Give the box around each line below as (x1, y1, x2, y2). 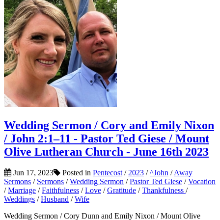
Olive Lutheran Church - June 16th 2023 (4, 145, 209, 159)
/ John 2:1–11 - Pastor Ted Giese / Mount (4, 132, 209, 145)
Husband (41, 195, 69, 203)
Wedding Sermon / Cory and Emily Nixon (4, 119, 214, 132)
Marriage (8, 186, 36, 194)
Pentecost (93, 168, 122, 177)
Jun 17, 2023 (11, 168, 54, 177)
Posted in (60, 168, 93, 177)
